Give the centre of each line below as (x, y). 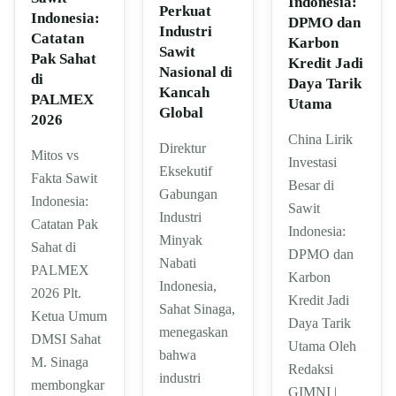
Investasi (312, 162)
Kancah (185, 92)
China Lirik (320, 139)
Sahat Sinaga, (198, 308)
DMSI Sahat (66, 339)
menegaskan (194, 331)
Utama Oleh (322, 346)
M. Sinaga (60, 362)
